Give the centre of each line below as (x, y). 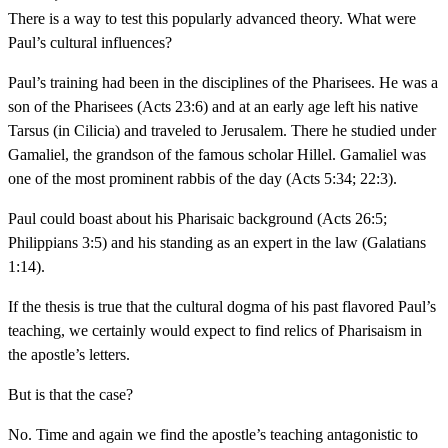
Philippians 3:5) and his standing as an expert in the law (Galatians (217, 242)
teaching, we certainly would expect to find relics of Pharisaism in (215, 330)
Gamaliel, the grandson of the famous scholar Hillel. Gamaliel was (217, 154)
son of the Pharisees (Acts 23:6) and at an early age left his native (213, 106)
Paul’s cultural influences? (90, 42)
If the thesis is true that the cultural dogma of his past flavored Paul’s (222, 306)
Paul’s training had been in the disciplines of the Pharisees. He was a (223, 82)
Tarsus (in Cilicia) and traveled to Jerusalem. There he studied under (222, 130)
